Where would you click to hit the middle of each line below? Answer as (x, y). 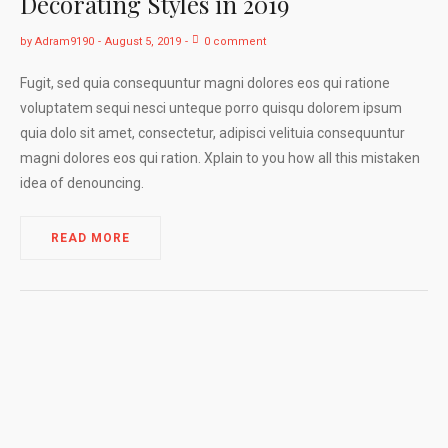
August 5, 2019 (143, 42)
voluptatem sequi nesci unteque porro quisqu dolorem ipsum (211, 108)
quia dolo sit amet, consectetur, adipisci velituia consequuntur (212, 133)
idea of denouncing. (82, 183)
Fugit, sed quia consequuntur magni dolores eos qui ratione (205, 83)
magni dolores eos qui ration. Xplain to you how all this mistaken (220, 158)
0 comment (235, 42)
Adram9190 (64, 42)
